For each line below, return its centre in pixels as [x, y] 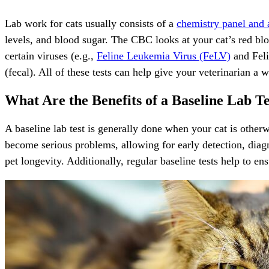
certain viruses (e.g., [51, 56]
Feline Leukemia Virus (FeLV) [164, 56]
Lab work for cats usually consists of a [91, 24]
